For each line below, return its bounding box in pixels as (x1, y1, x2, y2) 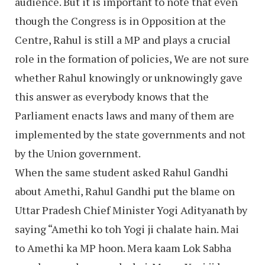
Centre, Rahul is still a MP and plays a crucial (15, 33, 231, 47)
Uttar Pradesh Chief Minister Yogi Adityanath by (15, 203, 247, 218)
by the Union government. (15, 146, 141, 161)
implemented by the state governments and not (15, 127, 245, 142)
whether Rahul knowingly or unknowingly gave (15, 70, 243, 85)
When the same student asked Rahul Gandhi (15, 165, 228, 180)
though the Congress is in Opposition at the (15, 14, 226, 28)
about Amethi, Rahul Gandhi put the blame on (15, 184, 235, 199)
